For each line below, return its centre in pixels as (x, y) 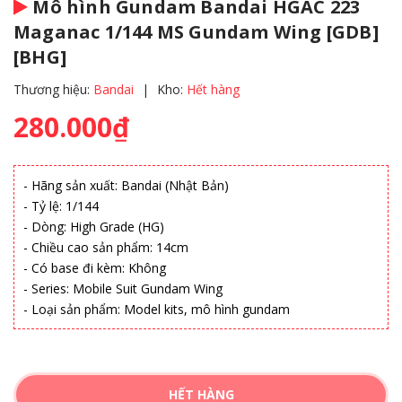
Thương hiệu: (53, 89)
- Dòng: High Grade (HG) (94, 227)
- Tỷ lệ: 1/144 (61, 206)
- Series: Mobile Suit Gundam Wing (123, 288)
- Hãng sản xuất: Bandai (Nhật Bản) (126, 185)
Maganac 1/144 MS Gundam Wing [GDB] (196, 32)
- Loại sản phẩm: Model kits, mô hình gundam (157, 309)
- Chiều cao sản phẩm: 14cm (106, 247)
